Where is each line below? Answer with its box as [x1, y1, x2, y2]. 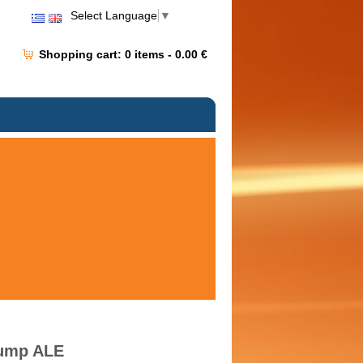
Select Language [70, 9, 157, 23]
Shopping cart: [39, 47, 125, 61]
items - [135, 47, 175, 61]
